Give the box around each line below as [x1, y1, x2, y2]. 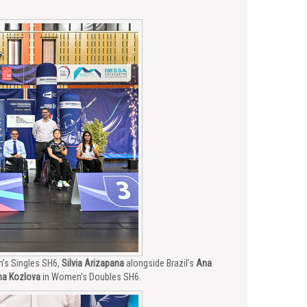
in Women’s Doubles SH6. [40, 271, 141, 282]
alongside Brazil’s [124, 258, 196, 269]
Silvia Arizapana [62, 258, 124, 269]
